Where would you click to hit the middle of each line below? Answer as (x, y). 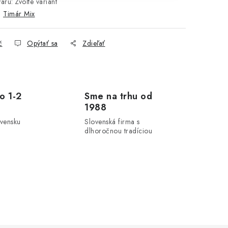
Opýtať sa (42, 43)
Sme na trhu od (119, 96)
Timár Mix (19, 14)
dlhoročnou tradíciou (119, 131)
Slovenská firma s (112, 122)
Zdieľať (94, 43)
